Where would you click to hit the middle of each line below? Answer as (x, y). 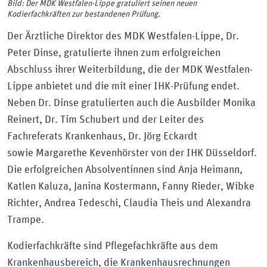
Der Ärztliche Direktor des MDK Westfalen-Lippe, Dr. (123, 35)
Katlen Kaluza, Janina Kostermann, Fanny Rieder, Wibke (131, 186)
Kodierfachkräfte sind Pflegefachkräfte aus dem (113, 245)
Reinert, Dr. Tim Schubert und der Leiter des (105, 119)
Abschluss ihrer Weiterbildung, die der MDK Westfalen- (130, 69)
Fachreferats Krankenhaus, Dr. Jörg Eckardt (102, 136)
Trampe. (26, 219)
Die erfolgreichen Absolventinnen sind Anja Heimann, (125, 169)
